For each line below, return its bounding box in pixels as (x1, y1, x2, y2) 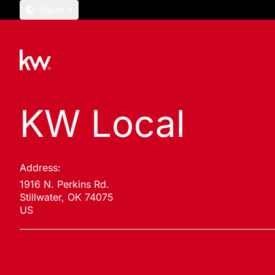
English (39, 5, 64, 14)
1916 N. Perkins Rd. (20, 178, 109, 190)
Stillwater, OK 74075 (20, 191, 114, 203)
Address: (20, 161, 61, 174)
